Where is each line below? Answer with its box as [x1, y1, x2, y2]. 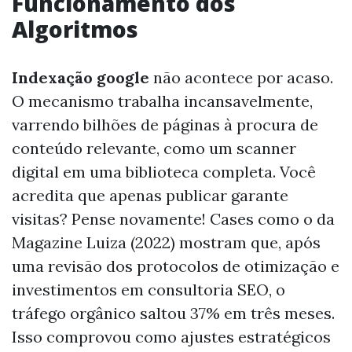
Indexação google [12, 68, 149, 87]
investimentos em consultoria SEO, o [12, 280, 285, 299]
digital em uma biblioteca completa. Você [12, 162, 316, 181]
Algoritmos [12, 14, 138, 44]
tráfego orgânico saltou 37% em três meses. [12, 303, 335, 323]
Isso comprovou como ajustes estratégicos [12, 327, 331, 346]
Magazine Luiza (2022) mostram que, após [12, 233, 321, 252]
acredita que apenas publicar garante [12, 185, 288, 205]
